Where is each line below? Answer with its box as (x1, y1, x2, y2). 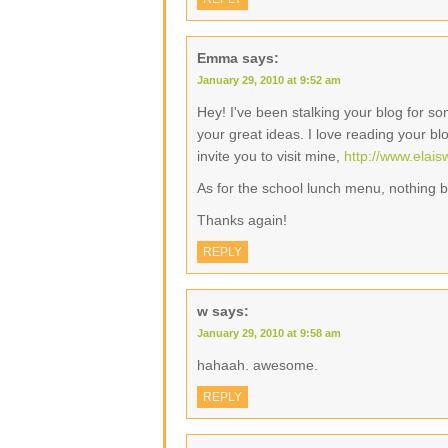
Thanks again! (197, 212, 287, 228)
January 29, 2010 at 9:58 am (197, 327, 341, 339)
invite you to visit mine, (197, 148, 344, 164)
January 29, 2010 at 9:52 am (197, 74, 341, 86)
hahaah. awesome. (197, 357, 318, 373)
